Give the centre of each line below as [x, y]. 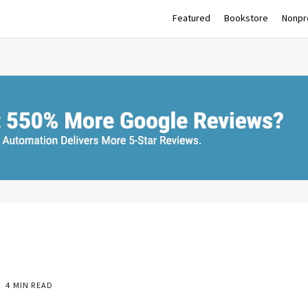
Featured [191, 18]
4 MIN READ [29, 285]
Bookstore [246, 18]
